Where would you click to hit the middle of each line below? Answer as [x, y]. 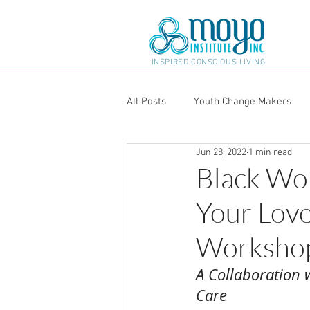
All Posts [146, 101]
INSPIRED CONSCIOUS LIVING [208, 62]
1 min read [270, 152]
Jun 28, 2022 [221, 152]
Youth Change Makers [243, 101]
